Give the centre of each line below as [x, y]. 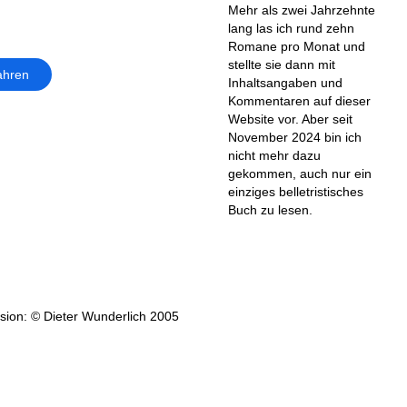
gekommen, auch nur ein [299, 173]
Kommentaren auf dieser [299, 100]
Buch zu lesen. [270, 209]
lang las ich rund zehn [291, 28]
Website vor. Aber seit [290, 119]
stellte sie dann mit [281, 64]
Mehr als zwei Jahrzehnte [301, 10]
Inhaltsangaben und [285, 82]
